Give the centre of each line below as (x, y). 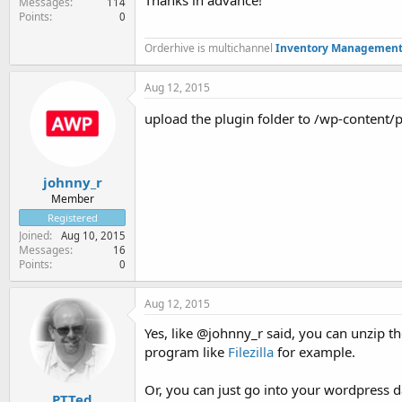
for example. (315, 352)
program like (186, 352)
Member (72, 199)
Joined (34, 236)
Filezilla (251, 352)
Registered (72, 218)
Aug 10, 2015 (93, 236)
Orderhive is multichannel (210, 48)
